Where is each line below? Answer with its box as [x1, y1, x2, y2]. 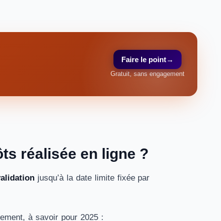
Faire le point [121, 55, 166, 64]
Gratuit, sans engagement [110, 70, 184, 77]
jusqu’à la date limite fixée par [35, 173, 150, 183]
